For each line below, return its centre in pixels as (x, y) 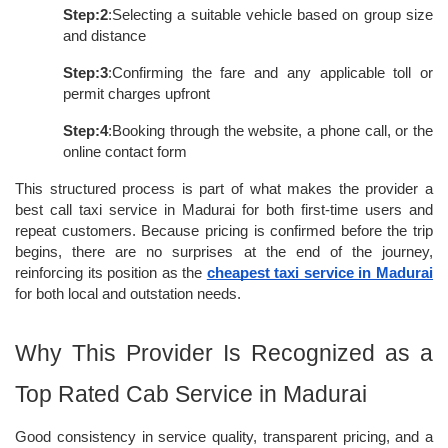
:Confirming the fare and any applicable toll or (270, 73)
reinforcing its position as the (111, 273)
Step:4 (85, 131)
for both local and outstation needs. (128, 294)
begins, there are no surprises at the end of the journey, (224, 252)
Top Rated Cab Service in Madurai (191, 394)
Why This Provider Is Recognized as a (224, 353)
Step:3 (85, 73)
